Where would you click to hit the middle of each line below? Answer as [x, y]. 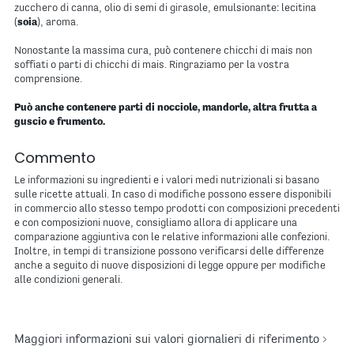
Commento [55, 158]
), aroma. [58, 23]
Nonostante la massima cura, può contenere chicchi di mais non [163, 51]
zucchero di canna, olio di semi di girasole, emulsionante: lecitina [165, 8]
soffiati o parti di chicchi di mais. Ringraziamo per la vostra [152, 65]
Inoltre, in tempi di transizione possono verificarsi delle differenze [169, 252]
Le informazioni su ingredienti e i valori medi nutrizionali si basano [167, 181]
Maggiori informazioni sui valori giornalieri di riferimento [167, 340]
